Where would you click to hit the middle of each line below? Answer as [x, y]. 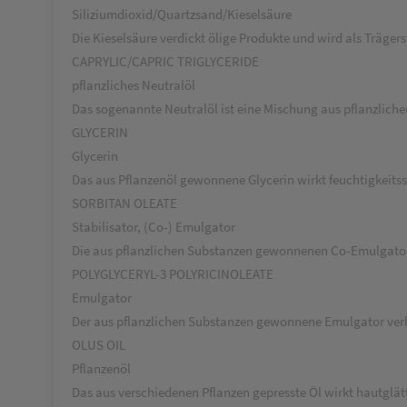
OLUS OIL [99, 345]
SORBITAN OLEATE [124, 203]
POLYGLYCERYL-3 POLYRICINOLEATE [173, 274]
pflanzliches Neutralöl [134, 85]
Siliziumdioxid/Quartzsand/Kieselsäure [182, 14]
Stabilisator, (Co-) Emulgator [154, 227]
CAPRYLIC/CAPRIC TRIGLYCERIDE [165, 61]
